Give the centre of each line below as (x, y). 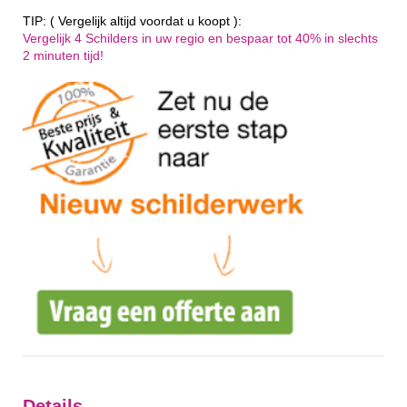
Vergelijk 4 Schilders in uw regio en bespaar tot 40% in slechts (200, 38)
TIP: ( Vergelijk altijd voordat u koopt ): (132, 21)
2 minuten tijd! (63, 55)
